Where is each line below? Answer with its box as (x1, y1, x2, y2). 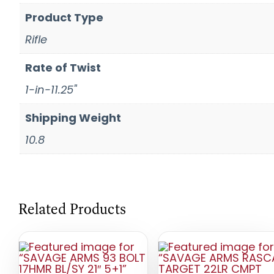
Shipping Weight (25, 109, 121, 125)
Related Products (18, 199, 126, 218)
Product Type (25, 9, 103, 25)
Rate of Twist (25, 59, 101, 75)
